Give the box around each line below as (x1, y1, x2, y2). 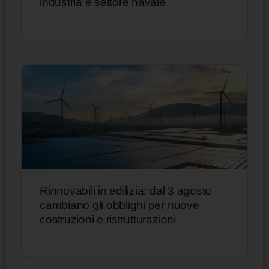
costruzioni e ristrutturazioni (40, 213, 176, 226)
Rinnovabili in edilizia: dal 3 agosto (40, 184, 212, 197)
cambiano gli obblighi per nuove (40, 198, 199, 211)
